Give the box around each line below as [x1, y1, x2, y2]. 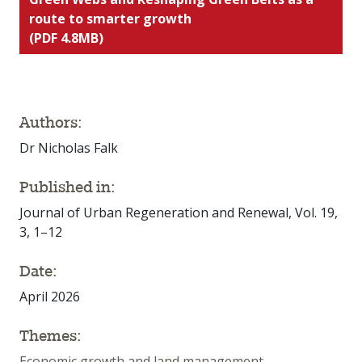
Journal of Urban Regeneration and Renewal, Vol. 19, [19, 204, 338, 222]
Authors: [19, 113, 82, 132]
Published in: [19, 178, 116, 196]
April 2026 [19, 288, 80, 306]
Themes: [19, 326, 82, 345]
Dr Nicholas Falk [19, 139, 118, 158]
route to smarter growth [29, 10, 192, 28]
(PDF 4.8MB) [29, 29, 103, 48]
